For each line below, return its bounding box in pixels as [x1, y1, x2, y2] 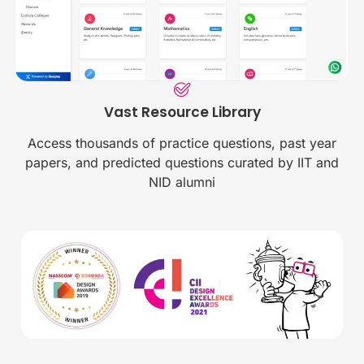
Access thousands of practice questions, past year [28, 135, 336, 152]
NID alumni [149, 174, 215, 191]
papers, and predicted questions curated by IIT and [25, 154, 339, 171]
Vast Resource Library [103, 102, 261, 123]
